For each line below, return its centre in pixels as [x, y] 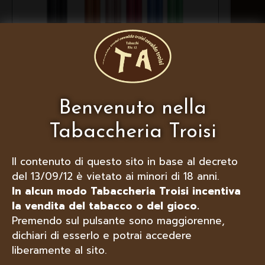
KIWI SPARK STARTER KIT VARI [115, 43]
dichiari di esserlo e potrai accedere [102, 236]
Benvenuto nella [132, 109]
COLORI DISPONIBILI [115, 57]
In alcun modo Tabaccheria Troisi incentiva [126, 191]
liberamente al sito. [59, 251]
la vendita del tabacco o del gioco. [106, 206]
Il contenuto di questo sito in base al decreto [125, 162]
